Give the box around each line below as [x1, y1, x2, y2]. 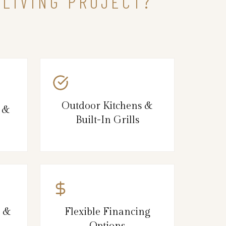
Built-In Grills [75, 114, 139, 126]
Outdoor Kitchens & [62, 99, 153, 112]
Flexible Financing [64, 205, 150, 218]
